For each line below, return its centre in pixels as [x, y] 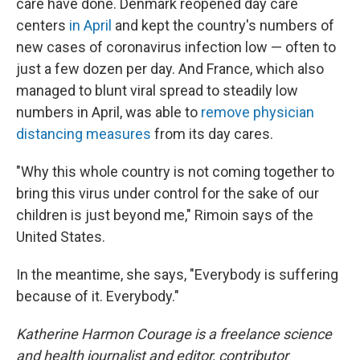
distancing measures [84, 134]
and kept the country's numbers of [223, 25]
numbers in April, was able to [108, 112]
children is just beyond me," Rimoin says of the [165, 215]
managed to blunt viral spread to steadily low [157, 90]
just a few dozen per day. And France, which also [170, 69]
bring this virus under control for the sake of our [168, 193]
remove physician [258, 112]
